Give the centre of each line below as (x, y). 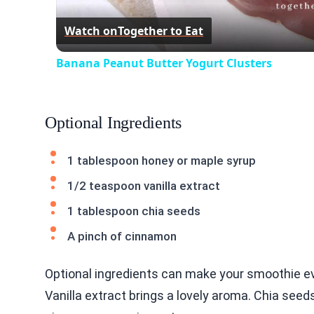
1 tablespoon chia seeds (134, 211)
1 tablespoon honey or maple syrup (162, 161)
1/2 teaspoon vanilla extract (144, 186)
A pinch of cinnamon (122, 236)
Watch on (91, 30)
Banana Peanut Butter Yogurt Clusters (164, 63)
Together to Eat (161, 30)
